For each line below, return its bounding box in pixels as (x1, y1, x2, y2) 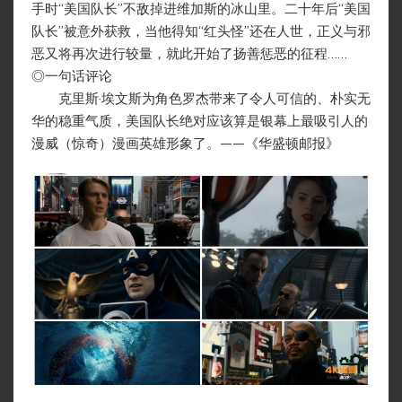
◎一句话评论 (31, 70, 112, 84)
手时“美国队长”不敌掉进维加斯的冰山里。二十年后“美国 (31, 3, 371, 17)
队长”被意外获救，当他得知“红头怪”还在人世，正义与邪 (31, 25, 371, 39)
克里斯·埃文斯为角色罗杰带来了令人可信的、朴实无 (31, 92, 371, 107)
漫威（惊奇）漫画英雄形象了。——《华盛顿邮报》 (31, 137, 339, 152)
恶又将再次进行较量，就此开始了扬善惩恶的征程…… (31, 48, 347, 62)
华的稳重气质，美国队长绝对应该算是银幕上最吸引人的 (31, 115, 368, 129)
